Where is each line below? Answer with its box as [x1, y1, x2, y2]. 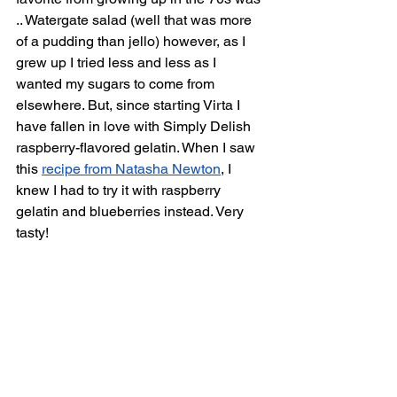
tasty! [16, 224, 49, 241]
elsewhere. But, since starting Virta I [16, 97, 244, 113]
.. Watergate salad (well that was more [16, 12, 255, 28]
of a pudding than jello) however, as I [16, 33, 249, 50]
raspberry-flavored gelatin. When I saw [16, 139, 259, 156]
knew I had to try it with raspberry [16, 182, 224, 198]
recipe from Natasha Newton [42, 160, 221, 177]
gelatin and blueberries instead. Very [16, 203, 247, 220]
